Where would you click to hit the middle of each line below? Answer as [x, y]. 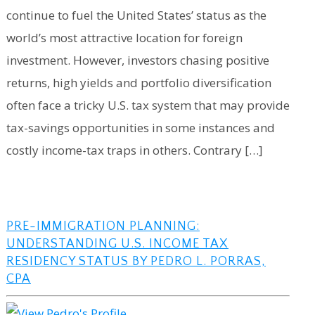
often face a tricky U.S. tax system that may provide [148, 105]
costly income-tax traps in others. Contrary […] [134, 150]
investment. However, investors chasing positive [137, 60]
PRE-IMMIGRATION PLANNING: [103, 226]
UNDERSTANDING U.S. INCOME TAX [117, 244]
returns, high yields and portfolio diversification [139, 82]
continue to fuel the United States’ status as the [136, 15]
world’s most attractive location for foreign [124, 37]
